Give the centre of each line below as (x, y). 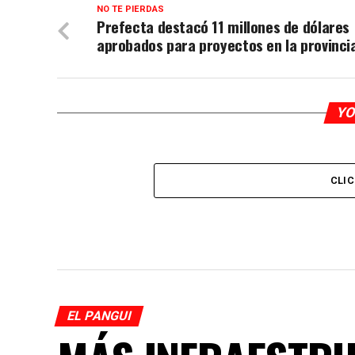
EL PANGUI (99, 316)
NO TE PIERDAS (130, 9)
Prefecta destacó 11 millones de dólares (223, 27)
